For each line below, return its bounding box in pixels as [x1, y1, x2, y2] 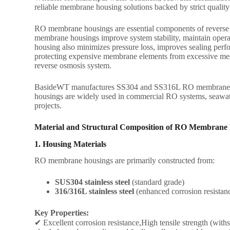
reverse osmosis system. [34, 61, 112, 70]
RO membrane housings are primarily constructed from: [34, 156, 215, 165]
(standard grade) [130, 178, 185, 187]
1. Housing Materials [34, 139, 107, 148]
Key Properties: [34, 208, 89, 218]
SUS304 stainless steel [55, 178, 130, 187]
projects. [34, 101, 62, 110]
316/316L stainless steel [55, 187, 135, 196]
